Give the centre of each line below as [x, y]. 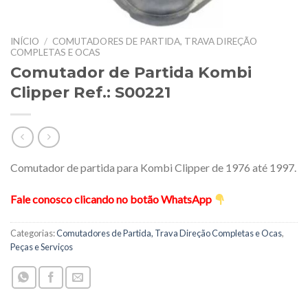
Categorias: [33, 233]
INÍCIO [25, 41]
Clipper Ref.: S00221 [90, 92]
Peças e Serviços [42, 247]
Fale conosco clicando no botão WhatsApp [112, 199]
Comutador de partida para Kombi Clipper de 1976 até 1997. [153, 168]
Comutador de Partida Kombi [131, 72]
